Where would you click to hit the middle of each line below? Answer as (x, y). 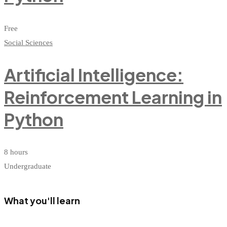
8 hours (16, 152)
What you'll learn (42, 201)
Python (34, 119)
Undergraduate (28, 166)
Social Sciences (28, 42)
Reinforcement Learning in (113, 97)
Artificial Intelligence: (94, 74)
